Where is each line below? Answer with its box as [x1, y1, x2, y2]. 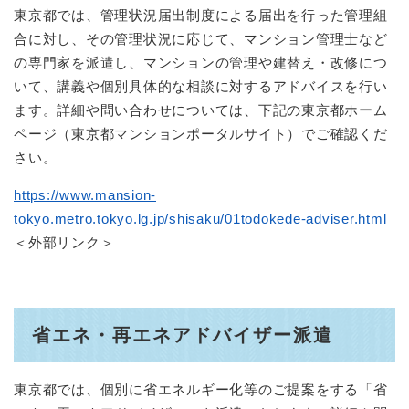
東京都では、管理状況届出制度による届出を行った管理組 [14, 7, 388, 24]
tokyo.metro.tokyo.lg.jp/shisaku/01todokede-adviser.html [14, 211, 387, 227]
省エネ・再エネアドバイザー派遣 [32, 324, 333, 345]
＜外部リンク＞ [14, 235, 115, 251]
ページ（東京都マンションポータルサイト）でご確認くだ [14, 126, 388, 142]
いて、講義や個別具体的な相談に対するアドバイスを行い [14, 79, 388, 95]
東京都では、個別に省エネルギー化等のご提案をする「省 [14, 381, 388, 397]
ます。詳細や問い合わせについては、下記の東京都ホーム [14, 102, 388, 119]
